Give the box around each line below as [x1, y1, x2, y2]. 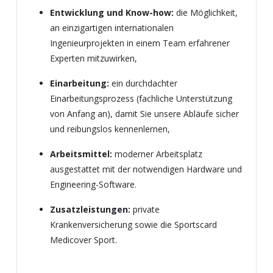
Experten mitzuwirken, [50, 52, 137, 64]
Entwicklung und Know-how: [50, 7, 174, 18]
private [130, 204, 160, 215]
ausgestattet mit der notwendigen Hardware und [50, 163, 242, 175]
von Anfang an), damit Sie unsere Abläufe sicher [50, 108, 239, 119]
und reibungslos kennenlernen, [50, 123, 170, 135]
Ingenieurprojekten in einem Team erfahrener [50, 37, 230, 49]
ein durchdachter [109, 77, 177, 89]
